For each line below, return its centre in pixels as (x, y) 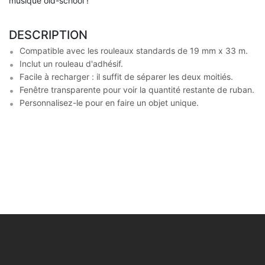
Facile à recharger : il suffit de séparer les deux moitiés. (126, 77)
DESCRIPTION (48, 35)
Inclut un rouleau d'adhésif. (71, 64)
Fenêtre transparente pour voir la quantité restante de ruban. (137, 90)
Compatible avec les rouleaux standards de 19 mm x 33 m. (134, 51)
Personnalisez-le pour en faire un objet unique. (109, 103)
